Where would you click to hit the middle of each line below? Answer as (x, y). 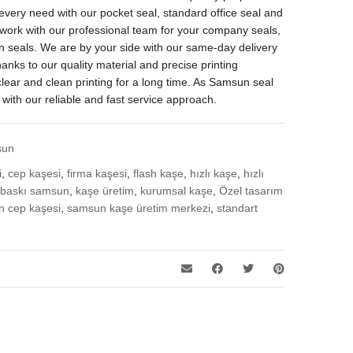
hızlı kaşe (214, 173)
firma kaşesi (97, 173)
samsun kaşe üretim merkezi (139, 208)
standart (238, 208)
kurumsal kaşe (177, 191)
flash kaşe (159, 173)
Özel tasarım (251, 191)
